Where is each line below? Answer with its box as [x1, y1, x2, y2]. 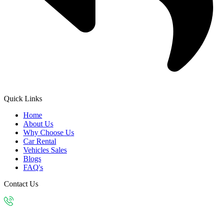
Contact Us [4, 180, 38, 188]
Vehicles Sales [23, 146, 67, 154]
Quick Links [4, 94, 42, 103]
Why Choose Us [23, 128, 74, 137]
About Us [23, 120, 53, 128]
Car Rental [23, 137, 56, 145]
